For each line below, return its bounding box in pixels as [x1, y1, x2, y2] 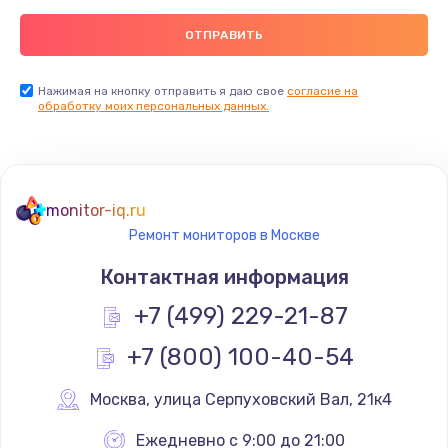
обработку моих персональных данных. [38, 98, 269, 113]
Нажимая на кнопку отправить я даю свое [38, 83, 287, 98]
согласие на [287, 83, 358, 98]
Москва [89, 389, 146, 409]
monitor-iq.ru [46, 200, 146, 220]
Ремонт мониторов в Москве [128, 226, 320, 244]
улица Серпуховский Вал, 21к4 [153, 389, 392, 409]
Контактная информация [99, 264, 349, 289]
